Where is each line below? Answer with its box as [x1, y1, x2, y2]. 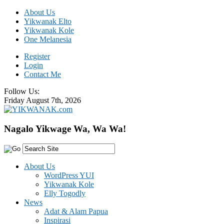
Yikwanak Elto [24, 17, 71, 25]
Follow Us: [4, 87, 43, 95]
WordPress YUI [44, 171, 94, 180]
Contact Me [24, 70, 61, 78]
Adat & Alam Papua [44, 207, 108, 216]
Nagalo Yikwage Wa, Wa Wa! [4, 123, 126, 134]
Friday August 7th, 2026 [4, 96, 81, 104]
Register [24, 52, 50, 60]
